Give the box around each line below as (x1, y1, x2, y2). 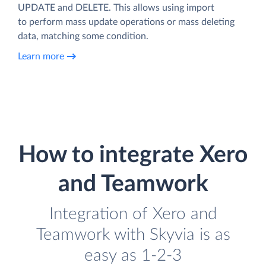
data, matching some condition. (18, 31, 148, 42)
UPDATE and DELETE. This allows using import (18, 3, 214, 13)
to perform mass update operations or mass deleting (18, 17, 235, 27)
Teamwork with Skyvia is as (36, 226, 230, 244)
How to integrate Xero (18, 144, 248, 167)
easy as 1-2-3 (84, 247, 182, 265)
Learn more (18, 51, 64, 61)
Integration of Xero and (49, 205, 217, 223)
